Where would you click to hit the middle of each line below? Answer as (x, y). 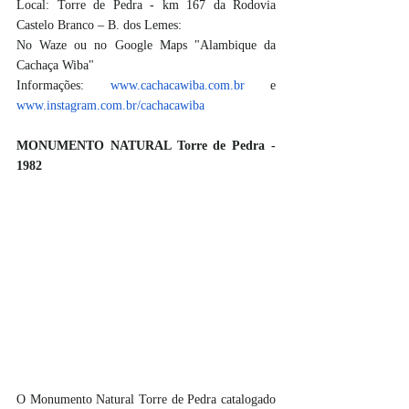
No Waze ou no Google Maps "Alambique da (146, 46)
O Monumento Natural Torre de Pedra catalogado (146, 399)
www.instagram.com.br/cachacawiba (110, 106)
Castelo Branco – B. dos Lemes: (99, 26)
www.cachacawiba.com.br (177, 86)
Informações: (63, 86)
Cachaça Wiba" (55, 66)
